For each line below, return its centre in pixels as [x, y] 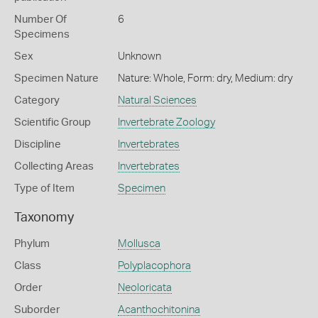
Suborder [37, 310]
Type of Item [44, 188]
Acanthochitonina [159, 310]
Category [37, 100]
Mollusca [139, 244]
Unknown [139, 56]
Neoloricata [144, 288]
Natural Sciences [157, 100]
